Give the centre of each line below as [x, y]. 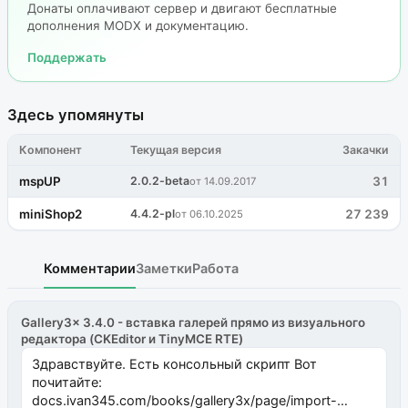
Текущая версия [176, 149]
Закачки [365, 149]
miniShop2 [51, 214]
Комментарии [90, 268]
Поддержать [66, 57]
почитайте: [66, 382]
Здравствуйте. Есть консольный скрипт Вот [174, 364]
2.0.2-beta [160, 181]
